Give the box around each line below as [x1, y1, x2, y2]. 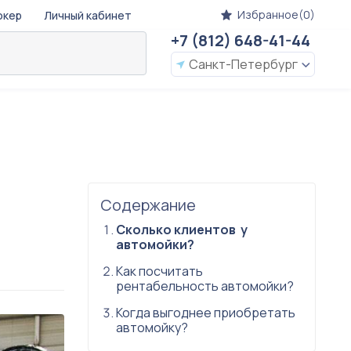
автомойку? [116, 319, 188, 336]
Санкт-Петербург [189, 55, 298, 73]
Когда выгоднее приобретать [116, 304, 295, 321]
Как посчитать [116, 262, 203, 280]
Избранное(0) [237, 7, 315, 22]
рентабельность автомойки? [116, 277, 294, 295]
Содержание [100, 194, 196, 215]
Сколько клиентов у [116, 221, 248, 238]
